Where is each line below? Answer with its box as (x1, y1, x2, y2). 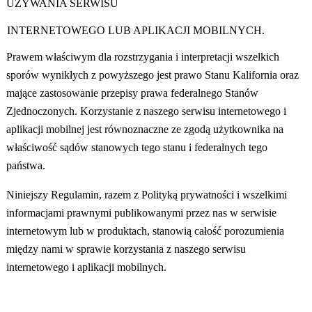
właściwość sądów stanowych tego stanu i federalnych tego (6, 141, 267, 154)
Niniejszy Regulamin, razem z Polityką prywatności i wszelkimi (6, 189, 288, 201)
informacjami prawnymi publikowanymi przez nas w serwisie (6, 207, 277, 219)
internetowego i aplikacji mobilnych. (6, 261, 167, 274)
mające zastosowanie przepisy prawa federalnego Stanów (6, 87, 258, 100)
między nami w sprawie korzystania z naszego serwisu (6, 243, 247, 256)
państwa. (6, 159, 45, 172)
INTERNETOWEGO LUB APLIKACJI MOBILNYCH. (6, 24, 265, 37)
